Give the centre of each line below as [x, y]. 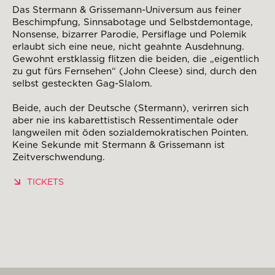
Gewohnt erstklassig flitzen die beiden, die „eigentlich [136, 59]
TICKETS [45, 182]
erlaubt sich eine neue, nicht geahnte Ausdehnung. [128, 47]
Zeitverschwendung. [59, 157]
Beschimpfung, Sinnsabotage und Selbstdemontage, [133, 22]
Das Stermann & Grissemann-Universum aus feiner [127, 10]
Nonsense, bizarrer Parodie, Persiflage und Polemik [130, 35]
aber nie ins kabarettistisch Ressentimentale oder [125, 121]
